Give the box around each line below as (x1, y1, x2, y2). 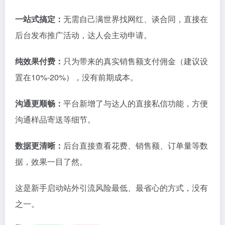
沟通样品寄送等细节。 (15, 113, 95, 125)
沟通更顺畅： (15, 97, 63, 109)
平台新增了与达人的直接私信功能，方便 (63, 97, 208, 109)
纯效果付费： (15, 55, 63, 67)
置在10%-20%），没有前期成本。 (15, 71, 138, 83)
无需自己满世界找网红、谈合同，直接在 (63, 13, 208, 25)
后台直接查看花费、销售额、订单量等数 (63, 139, 208, 151)
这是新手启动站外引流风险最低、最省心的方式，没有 (15, 181, 208, 193)
